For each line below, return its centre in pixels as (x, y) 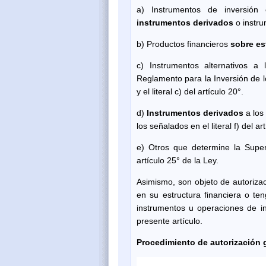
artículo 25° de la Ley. (178, 160)
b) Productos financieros (183, 44)
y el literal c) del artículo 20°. (190, 91)
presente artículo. (170, 221)
